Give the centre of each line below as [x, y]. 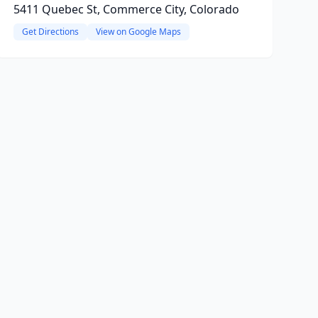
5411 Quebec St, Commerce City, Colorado [126, 9]
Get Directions [50, 32]
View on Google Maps [138, 32]
